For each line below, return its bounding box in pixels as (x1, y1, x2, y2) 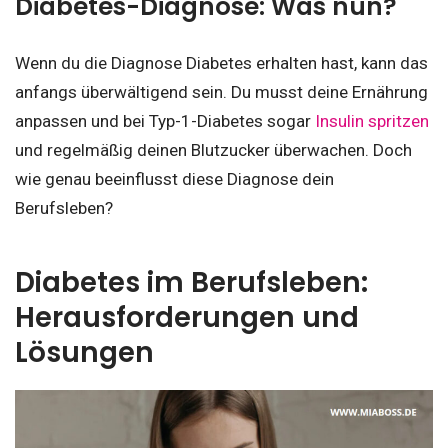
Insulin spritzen (315, 111, 429, 132)
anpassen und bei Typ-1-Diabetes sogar (15, 111, 315, 132)
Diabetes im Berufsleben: (15, 262, 368, 302)
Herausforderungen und (15, 297, 359, 337)
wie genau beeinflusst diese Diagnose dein (15, 169, 334, 190)
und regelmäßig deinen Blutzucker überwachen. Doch (15, 140, 412, 161)
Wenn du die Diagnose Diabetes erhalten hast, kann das (15, 53, 428, 74)
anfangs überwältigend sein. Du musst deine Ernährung (15, 82, 428, 103)
